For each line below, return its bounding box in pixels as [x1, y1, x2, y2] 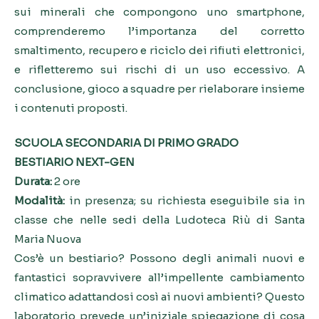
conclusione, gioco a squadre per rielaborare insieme [14, 81, 305, 95]
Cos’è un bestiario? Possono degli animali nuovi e [14, 251, 305, 265]
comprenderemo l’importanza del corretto [14, 23, 305, 38]
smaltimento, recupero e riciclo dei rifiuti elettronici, [14, 43, 305, 57]
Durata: [14, 174, 52, 188]
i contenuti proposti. [14, 100, 127, 115]
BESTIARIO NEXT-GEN [14, 155, 135, 169]
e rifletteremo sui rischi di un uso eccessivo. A [14, 62, 305, 76]
